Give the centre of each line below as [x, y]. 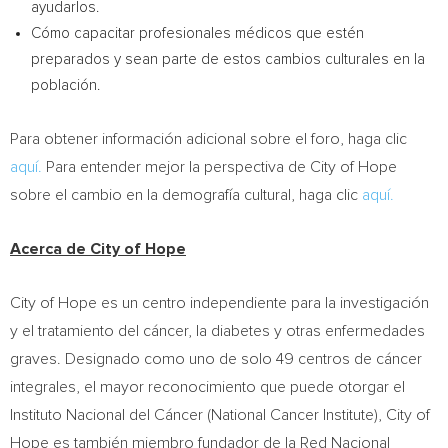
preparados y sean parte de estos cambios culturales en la [228, 59]
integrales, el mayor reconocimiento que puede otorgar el [207, 387]
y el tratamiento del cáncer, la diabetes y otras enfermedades [217, 331]
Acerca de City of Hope [98, 249]
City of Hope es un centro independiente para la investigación [219, 303]
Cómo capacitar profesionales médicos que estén [197, 33]
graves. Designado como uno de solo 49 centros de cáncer [216, 359]
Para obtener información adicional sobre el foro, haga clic [208, 139]
